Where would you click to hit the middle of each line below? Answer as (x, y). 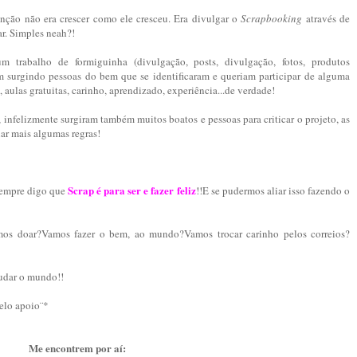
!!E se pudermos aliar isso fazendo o (273, 191)
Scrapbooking (272, 19)
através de (326, 19)
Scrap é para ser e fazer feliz (132, 190)
